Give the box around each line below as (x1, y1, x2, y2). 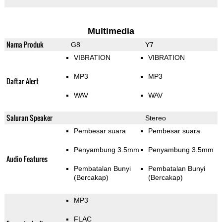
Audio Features (6, 154, 48, 165)
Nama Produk (6, 39, 44, 50)
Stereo (145, 114, 166, 122)
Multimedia (87, 26, 134, 37)
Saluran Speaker (6, 112, 53, 123)
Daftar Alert (6, 76, 39, 87)
